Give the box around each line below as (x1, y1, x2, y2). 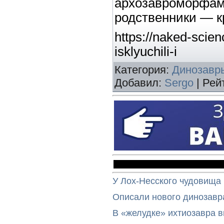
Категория (114, 63, 166, 76)
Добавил (114, 76, 158, 89)
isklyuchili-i (114, 44, 177, 59)
